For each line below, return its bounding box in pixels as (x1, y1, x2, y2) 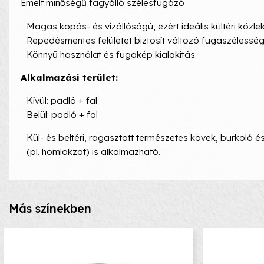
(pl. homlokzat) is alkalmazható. (27, 146, 160, 158)
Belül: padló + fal (27, 109, 98, 121)
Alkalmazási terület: (21, 71, 118, 83)
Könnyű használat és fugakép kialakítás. (27, 48, 197, 60)
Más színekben (9, 200, 91, 216)
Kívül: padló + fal (27, 95, 97, 107)
